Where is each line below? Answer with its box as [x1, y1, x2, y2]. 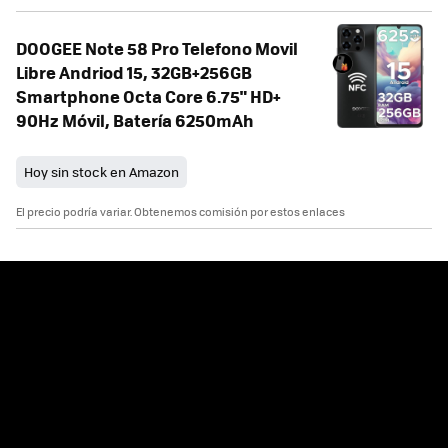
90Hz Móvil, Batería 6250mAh [16, 108, 254, 133]
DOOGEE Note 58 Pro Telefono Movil [16, 36, 298, 61]
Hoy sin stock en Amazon [24, 162, 179, 182]
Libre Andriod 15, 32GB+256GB [16, 60, 252, 85]
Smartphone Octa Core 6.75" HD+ [16, 84, 281, 109]
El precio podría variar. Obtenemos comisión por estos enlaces [16, 204, 345, 220]
